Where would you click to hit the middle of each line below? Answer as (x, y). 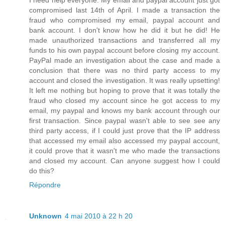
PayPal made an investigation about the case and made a (125, 60)
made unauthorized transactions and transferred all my (125, 40)
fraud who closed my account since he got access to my (125, 100)
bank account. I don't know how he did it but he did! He (125, 30)
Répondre (45, 185)
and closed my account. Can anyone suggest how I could (125, 161)
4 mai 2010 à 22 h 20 (99, 216)
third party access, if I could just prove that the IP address (125, 131)
